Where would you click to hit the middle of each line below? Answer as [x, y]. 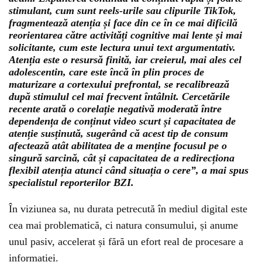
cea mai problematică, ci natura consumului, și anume [123, 225]
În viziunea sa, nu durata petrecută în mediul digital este [128, 209]
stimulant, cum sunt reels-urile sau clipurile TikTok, [123, 11]
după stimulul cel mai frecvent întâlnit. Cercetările [119, 96]
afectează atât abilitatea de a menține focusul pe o [118, 146]
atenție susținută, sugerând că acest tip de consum [118, 133]
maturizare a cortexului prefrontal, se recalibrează [119, 84]
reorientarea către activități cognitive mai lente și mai [125, 35]
